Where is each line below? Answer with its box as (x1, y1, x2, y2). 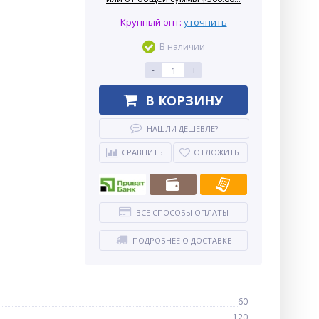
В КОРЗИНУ (145, 91, 223, 109)
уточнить (183, 16, 227, 28)
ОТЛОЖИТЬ (194, 147, 239, 157)
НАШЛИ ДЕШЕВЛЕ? (147, 123, 218, 134)
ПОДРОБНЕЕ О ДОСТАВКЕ (132, 235, 231, 246)
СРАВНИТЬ (121, 147, 163, 157)
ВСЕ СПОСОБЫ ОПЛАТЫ (135, 207, 229, 218)
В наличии (159, 41, 205, 53)
